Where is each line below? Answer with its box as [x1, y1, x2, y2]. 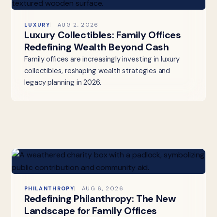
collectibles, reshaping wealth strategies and [24, 65, 170, 76]
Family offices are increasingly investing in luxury [24, 54, 180, 64]
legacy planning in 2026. [24, 77, 102, 87]
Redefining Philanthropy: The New [24, 192, 176, 205]
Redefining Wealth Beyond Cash [24, 40, 169, 53]
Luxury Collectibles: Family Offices [24, 28, 181, 41]
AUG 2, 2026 [58, 21, 99, 28]
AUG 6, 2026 [82, 185, 124, 192]
